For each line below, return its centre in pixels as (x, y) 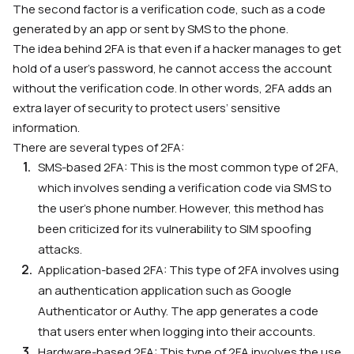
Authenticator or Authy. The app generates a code (178, 311)
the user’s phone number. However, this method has (181, 209)
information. (46, 128)
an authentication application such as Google (165, 291)
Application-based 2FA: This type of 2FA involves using (188, 270)
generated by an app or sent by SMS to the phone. (151, 29)
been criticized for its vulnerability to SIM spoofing (175, 229)
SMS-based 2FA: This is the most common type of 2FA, (188, 168)
